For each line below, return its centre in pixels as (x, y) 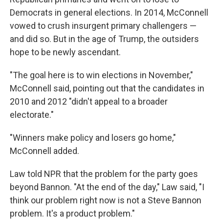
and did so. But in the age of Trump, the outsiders (104, 39)
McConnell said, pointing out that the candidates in (107, 88)
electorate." (32, 115)
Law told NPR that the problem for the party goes (104, 174)
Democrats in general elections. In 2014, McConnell (109, 13)
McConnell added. (44, 151)
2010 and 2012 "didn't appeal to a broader (89, 102)
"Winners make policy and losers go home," (93, 138)
